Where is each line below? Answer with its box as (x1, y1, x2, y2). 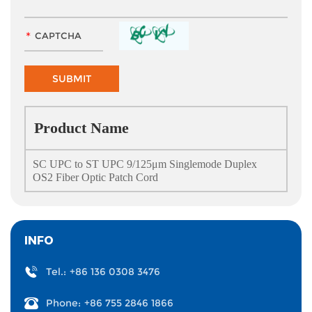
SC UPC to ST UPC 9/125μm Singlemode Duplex (33, 158, 257, 170)
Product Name (34, 119, 129, 136)
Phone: (46, 297, 81, 309)
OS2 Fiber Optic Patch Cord (33, 171, 158, 183)
